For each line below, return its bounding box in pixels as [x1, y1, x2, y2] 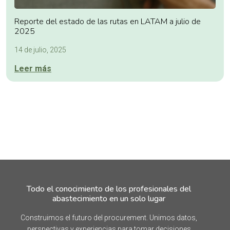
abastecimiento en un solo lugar [52, 193, 165, 205]
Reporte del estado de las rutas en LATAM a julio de [14, 16, 201, 28]
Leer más [14, 64, 51, 74]
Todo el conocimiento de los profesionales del [27, 183, 191, 195]
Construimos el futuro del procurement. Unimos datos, [21, 214, 197, 222]
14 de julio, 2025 [14, 46, 66, 54]
